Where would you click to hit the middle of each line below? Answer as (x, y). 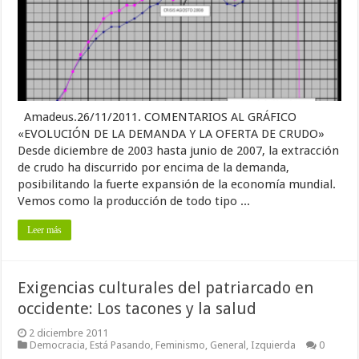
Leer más (45, 230)
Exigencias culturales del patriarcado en (166, 287)
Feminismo (181, 345)
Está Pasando (121, 345)
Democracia (58, 345)
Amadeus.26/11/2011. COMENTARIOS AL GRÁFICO (164, 117)
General (228, 345)
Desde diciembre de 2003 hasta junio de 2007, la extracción (179, 150)
